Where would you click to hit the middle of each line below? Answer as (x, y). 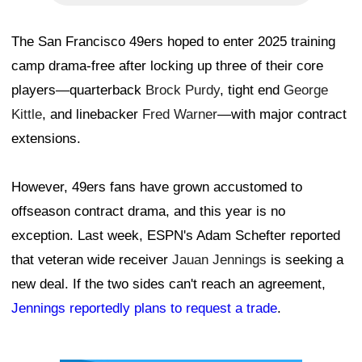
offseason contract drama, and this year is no (148, 212)
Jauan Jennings (219, 260)
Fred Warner (180, 115)
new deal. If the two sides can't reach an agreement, (168, 284)
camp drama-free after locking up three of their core (167, 66)
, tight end (252, 90)
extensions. (46, 139)
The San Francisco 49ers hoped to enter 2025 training (173, 42)
